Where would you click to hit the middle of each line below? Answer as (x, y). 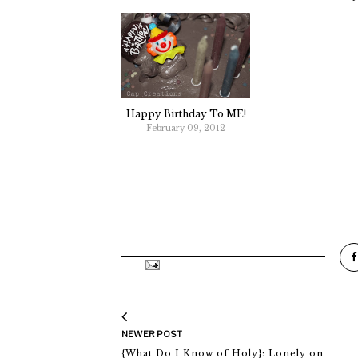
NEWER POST (152, 334)
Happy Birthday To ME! (186, 114)
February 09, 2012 (186, 129)
